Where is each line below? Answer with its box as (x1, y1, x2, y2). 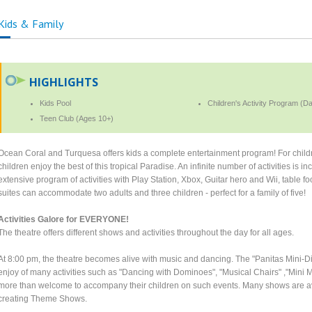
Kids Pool (40, 98, 72, 107)
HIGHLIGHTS (29, 74, 99, 90)
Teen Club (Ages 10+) (40, 114, 114, 123)
